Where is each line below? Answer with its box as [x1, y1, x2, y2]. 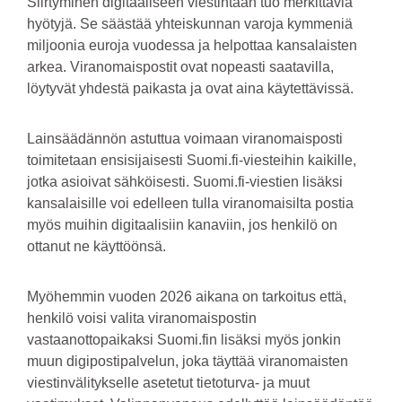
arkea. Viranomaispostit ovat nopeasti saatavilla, [27, 59, 334, 74]
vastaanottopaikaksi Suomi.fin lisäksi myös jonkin [27, 332, 341, 347]
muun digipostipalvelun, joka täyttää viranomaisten [27, 354, 348, 369]
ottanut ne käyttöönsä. [27, 239, 166, 254]
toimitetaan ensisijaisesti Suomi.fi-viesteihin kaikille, [27, 153, 356, 168]
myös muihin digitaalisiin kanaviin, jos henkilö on [27, 217, 337, 232]
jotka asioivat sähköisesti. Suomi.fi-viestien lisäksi [27, 174, 343, 189]
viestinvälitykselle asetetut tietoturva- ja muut [27, 375, 310, 390]
